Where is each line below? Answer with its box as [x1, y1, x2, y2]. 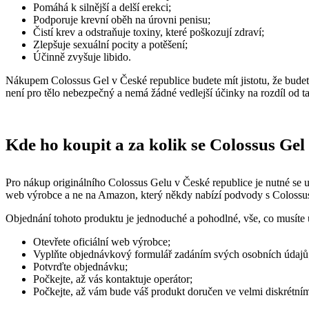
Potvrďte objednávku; [33, 261, 128, 272]
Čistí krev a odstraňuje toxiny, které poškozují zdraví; [33, 26, 264, 38]
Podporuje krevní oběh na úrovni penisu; [33, 14, 210, 26]
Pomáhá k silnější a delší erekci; [33, 1, 171, 13]
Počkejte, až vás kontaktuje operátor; [33, 273, 192, 285]
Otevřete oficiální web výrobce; [33, 236, 170, 248]
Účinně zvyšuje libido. [33, 51, 131, 63]
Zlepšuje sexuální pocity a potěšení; [33, 39, 188, 50]
